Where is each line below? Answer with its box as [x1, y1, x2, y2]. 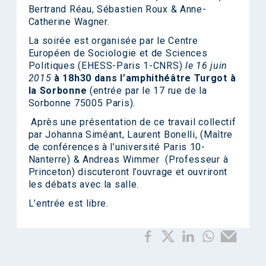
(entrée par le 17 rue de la [87, 85, 207, 96]
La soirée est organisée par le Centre [28, 35, 198, 46]
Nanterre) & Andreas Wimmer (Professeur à [28, 154, 229, 165]
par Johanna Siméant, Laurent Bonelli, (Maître [28, 129, 233, 140]
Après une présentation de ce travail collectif [28, 116, 236, 128]
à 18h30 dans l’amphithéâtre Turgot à [54, 72, 236, 84]
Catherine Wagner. [28, 16, 110, 27]
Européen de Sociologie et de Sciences [28, 47, 208, 59]
